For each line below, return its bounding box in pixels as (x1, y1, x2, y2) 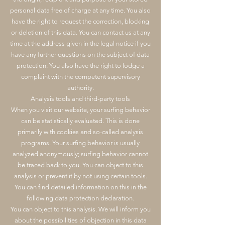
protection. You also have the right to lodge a (16, 62, 145, 69)
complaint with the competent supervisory (21, 73, 140, 80)
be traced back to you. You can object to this (18, 161, 143, 169)
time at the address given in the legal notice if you (10, 40, 151, 47)
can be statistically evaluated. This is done (21, 117, 140, 125)
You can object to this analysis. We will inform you (10, 205, 151, 213)
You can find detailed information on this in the (14, 183, 147, 191)
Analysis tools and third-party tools (31, 95, 130, 102)
